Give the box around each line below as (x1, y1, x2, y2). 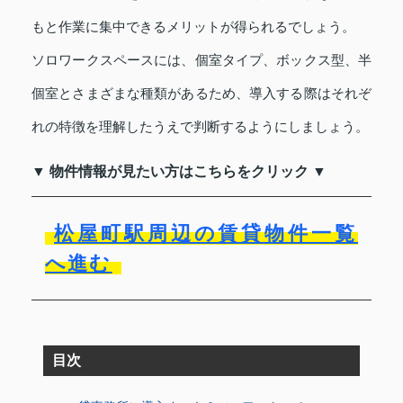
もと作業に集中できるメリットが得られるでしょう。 (31, 19, 355, 34)
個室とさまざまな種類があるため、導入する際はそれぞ (31, 85, 372, 101)
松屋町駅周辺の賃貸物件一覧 (54, 222, 358, 245)
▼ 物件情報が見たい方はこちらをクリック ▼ (31, 164, 327, 179)
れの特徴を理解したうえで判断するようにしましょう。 (31, 119, 369, 134)
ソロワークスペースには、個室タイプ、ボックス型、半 (31, 52, 372, 67)
